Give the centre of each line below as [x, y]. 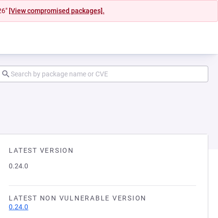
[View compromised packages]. [56, 11]
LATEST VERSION [41, 150]
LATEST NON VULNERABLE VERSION [78, 198]
